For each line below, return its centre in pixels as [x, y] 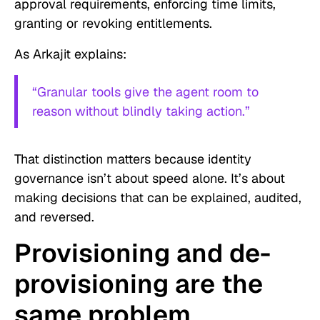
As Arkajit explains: [70, 54]
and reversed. [54, 217]
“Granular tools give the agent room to [145, 92]
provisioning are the [139, 284]
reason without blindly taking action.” [141, 111]
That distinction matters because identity [133, 159]
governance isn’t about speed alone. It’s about [150, 179]
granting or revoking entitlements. [113, 24]
